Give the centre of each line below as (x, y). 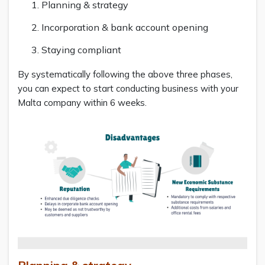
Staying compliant (81, 50)
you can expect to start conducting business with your (128, 89)
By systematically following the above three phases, (125, 75)
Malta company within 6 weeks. (82, 103)
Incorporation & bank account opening (125, 28)
